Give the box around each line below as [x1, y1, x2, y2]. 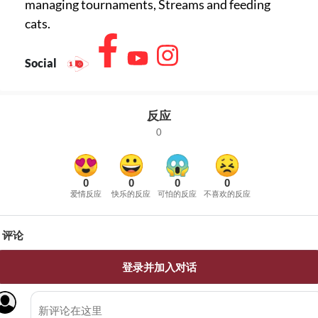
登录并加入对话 [121, 261, 197, 274]
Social [25, 56, 59, 70]
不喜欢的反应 [204, 190, 251, 199]
